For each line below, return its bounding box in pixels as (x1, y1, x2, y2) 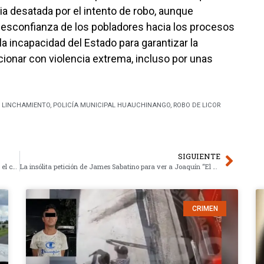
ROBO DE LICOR (173, 101, 220, 109)
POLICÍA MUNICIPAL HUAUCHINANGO (53, 101, 170, 109)
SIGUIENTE (177, 151, 220, 161)
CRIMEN (192, 204, 218, 213)
